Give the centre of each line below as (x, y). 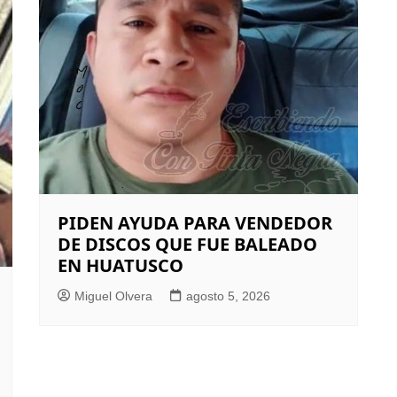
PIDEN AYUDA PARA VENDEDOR (195, 222)
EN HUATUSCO (121, 265)
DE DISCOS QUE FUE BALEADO (187, 244)
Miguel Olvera (113, 296)
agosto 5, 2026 (228, 296)
